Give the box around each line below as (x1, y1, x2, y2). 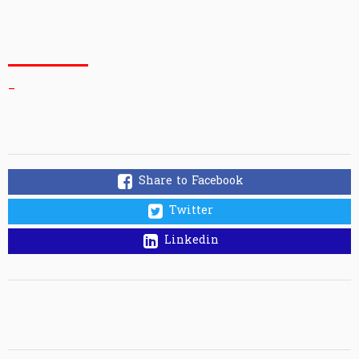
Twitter (169, 202, 213, 220)
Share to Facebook (139, 172, 244, 190)
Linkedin (163, 232, 219, 249)
